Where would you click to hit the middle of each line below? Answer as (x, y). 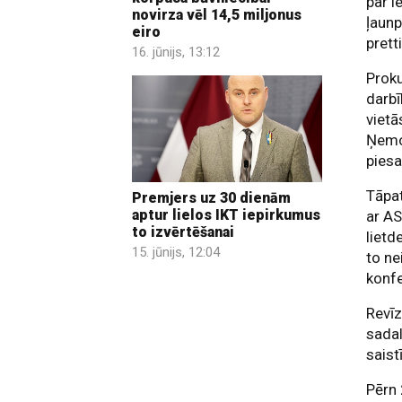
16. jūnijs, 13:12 (176, 52)
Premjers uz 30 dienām (211, 198)
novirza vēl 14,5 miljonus (217, 14)
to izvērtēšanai (183, 232)
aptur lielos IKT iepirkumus (226, 215)
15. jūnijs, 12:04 (176, 253)
